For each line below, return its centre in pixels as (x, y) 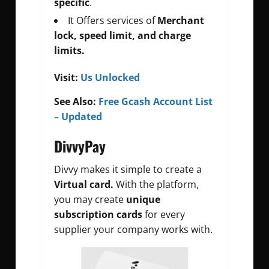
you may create (90, 200)
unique (143, 200)
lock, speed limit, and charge (122, 36)
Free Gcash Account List (154, 102)
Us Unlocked (110, 78)
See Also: (75, 102)
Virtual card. (84, 185)
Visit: (67, 78)
